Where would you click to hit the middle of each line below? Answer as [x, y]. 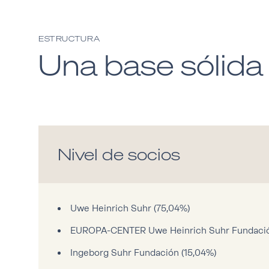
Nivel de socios [119, 155]
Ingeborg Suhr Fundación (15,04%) [143, 253]
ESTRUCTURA [69, 39]
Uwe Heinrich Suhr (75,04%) [130, 209]
